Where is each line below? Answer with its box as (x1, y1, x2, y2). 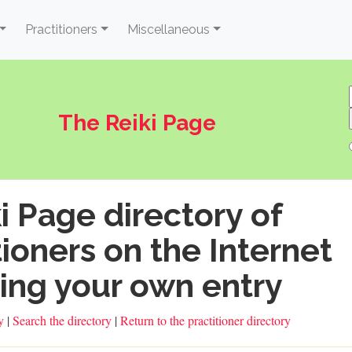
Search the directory (12, 312, 115, 328)
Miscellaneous (127, 22, 211, 37)
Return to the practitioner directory (119, 312, 291, 328)
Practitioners (25, 22, 98, 37)
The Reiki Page (57, 110, 216, 136)
